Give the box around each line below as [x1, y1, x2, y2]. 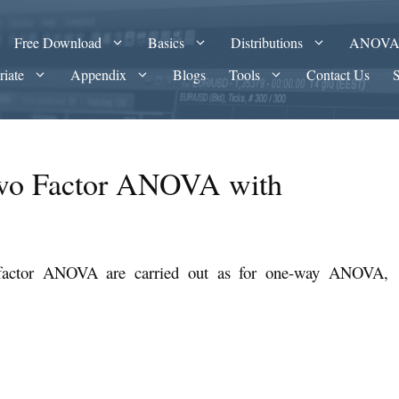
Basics [148, 33, 185, 52]
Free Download [14, 33, 102, 52]
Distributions [231, 33, 304, 52]
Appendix [70, 65, 127, 84]
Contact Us [306, 65, 370, 84]
